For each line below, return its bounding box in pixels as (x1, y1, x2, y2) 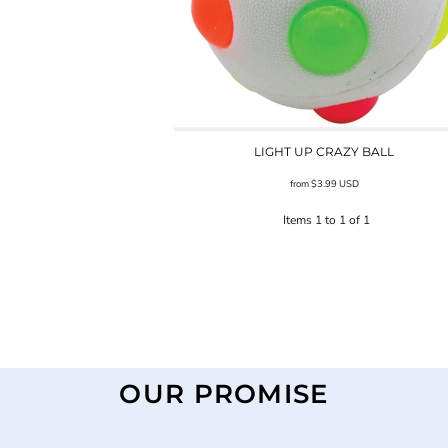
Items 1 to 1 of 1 (282, 211, 370, 228)
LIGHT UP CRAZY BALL (254, 143, 394, 159)
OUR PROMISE (119, 377, 329, 410)
